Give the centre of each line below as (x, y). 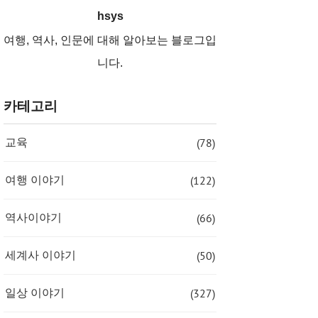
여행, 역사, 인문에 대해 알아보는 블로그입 (110, 40)
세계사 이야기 (40, 256)
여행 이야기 (35, 180)
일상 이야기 (35, 293)
